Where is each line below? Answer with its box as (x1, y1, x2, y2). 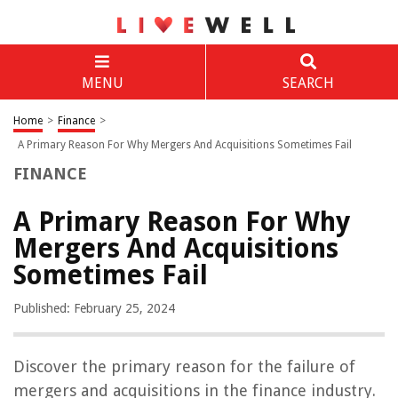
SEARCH (282, 75, 334, 92)
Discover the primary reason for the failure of (13, 357, 355, 376)
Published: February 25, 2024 (13, 301, 175, 315)
